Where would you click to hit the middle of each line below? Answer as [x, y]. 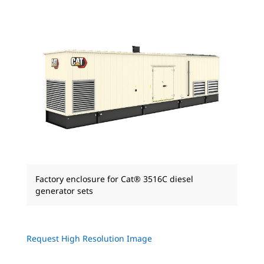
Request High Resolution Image [89, 238]
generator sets [64, 190]
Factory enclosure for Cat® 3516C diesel [114, 179]
